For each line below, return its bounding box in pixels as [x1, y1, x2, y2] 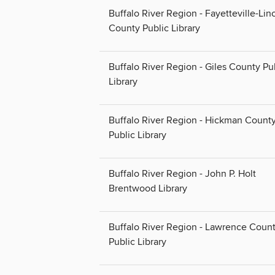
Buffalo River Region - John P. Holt [109, 168, 256, 180]
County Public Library [109, 22, 200, 35]
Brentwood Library [109, 182, 187, 195]
